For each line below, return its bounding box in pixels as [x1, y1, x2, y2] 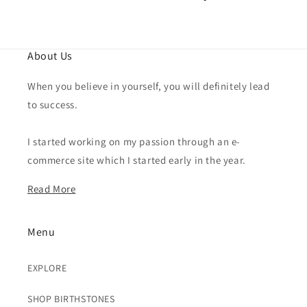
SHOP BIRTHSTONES [27, 293, 115, 305]
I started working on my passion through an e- [27, 135, 241, 148]
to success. [27, 98, 78, 111]
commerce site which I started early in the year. [27, 153, 246, 167]
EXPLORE [27, 262, 67, 274]
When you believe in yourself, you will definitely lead [27, 79, 270, 93]
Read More [27, 182, 76, 195]
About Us [27, 49, 73, 63]
